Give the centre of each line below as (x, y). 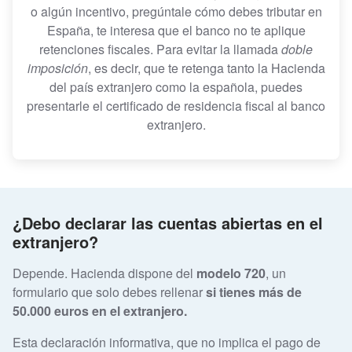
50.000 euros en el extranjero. (100, 310)
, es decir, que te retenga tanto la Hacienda (206, 68)
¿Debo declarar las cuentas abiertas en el (168, 222)
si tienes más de (254, 291)
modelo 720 (231, 273)
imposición (57, 68)
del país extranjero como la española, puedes (176, 87)
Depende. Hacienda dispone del (104, 273)
